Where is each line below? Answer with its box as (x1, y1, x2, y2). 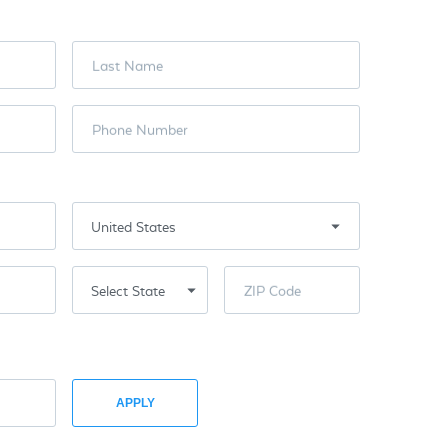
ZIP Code (244, 278, 301, 302)
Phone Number (92, 117, 188, 141)
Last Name (92, 53, 163, 77)
